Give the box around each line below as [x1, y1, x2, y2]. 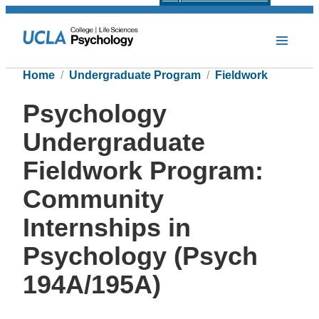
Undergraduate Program [69, 68, 201, 81]
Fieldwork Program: [23, 156, 263, 186]
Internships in [23, 213, 191, 243]
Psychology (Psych [23, 241, 258, 271]
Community [23, 184, 164, 214]
